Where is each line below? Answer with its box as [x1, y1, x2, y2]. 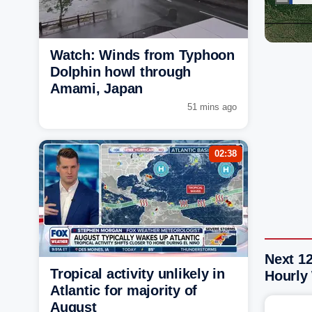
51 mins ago [187, 101, 237, 112]
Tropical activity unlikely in [50, 265, 225, 281]
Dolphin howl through [50, 63, 191, 79]
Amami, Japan [50, 80, 143, 96]
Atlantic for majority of [50, 282, 197, 298]
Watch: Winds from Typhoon [50, 47, 235, 63]
